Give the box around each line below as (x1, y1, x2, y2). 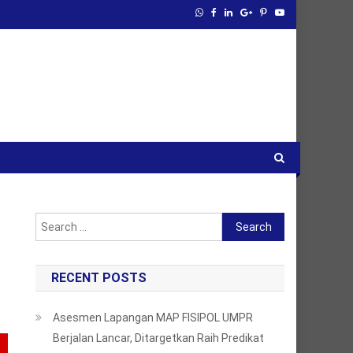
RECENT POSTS (51, 270, 147, 285)
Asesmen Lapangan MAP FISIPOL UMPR (53, 311, 254, 324)
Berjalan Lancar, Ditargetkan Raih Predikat (53, 332, 265, 344)
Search (221, 215, 258, 228)
